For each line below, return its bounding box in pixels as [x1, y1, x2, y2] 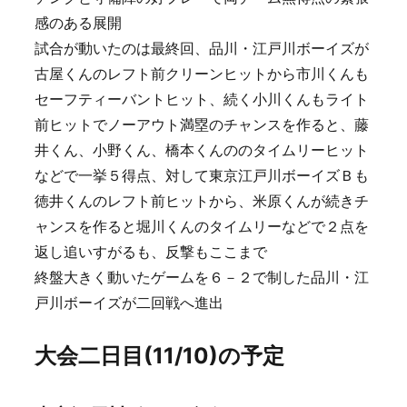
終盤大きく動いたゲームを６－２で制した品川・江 [35, 268, 369, 287]
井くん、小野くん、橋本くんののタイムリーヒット [35, 141, 369, 160]
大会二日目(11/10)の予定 [35, 342, 284, 370]
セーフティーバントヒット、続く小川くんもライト [35, 90, 369, 109]
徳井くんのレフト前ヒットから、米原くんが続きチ [35, 192, 369, 211]
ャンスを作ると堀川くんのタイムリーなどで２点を [35, 217, 369, 236]
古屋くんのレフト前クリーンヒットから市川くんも [35, 65, 369, 84]
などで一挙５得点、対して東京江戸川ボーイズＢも [35, 166, 369, 185]
